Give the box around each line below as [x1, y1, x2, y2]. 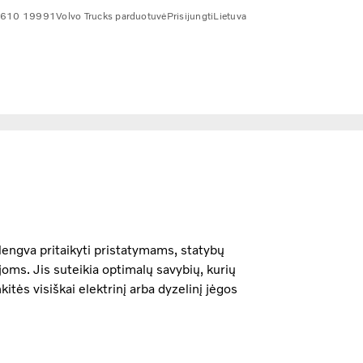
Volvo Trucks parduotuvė [56, 11, 167, 22]
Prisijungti [166, 11, 214, 22]
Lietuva [213, 11, 246, 22]
